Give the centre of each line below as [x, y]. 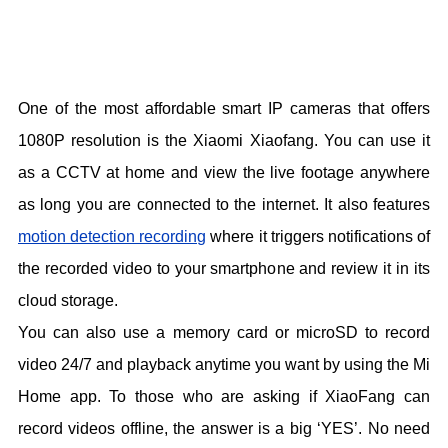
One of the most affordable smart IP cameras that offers [224, 109]
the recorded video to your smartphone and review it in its [224, 269]
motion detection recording [112, 237]
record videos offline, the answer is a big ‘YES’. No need [224, 429]
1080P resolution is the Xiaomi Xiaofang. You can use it [224, 141]
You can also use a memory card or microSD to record [224, 333]
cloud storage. [68, 301]
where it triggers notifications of [318, 237]
